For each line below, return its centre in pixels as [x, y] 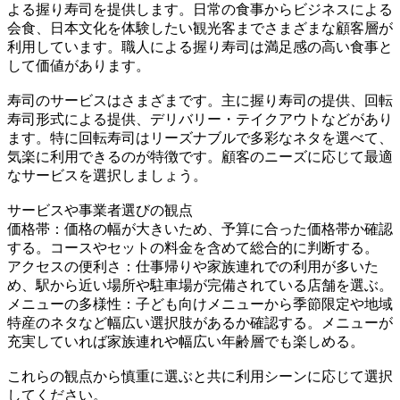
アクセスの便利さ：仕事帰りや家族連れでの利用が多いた [193, 266]
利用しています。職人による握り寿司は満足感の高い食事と [200, 46]
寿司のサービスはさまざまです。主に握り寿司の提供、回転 [200, 100]
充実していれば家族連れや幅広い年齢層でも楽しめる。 [186, 341]
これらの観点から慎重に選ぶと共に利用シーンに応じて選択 [200, 376]
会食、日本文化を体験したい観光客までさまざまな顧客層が [200, 28]
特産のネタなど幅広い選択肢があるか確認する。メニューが [200, 322]
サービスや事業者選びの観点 [100, 210]
